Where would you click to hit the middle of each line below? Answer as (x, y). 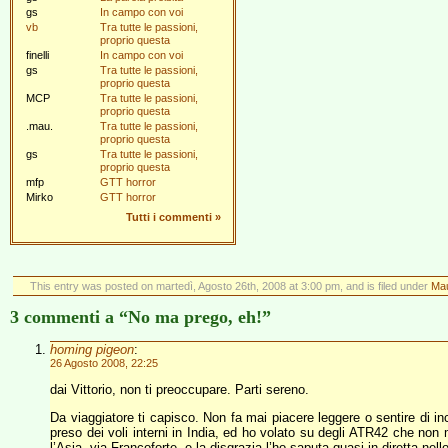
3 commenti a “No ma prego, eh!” (140, 317)
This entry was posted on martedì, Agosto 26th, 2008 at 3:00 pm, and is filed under (230, 286)
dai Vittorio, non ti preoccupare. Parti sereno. (179, 389)
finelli (37, 55)
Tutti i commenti (169, 217)
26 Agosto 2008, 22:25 (104, 363)
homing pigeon (92, 349)
